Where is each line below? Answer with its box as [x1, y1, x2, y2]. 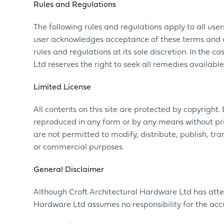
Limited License [33, 83, 91, 91]
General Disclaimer [33, 166, 104, 174]
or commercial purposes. [33, 143, 124, 151]
